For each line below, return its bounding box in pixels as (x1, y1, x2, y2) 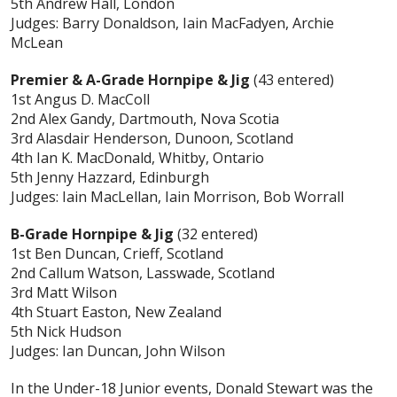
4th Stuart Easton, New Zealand (11, 302, 222, 323)
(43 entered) (253, 70, 334, 90)
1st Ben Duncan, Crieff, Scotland (11, 244, 223, 264)
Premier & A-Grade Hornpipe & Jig (11, 70, 253, 90)
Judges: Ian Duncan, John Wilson (11, 341, 225, 362)
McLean (11, 33, 63, 53)
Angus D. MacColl (35, 90, 150, 110)
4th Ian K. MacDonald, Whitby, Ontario (11, 148, 264, 168)
